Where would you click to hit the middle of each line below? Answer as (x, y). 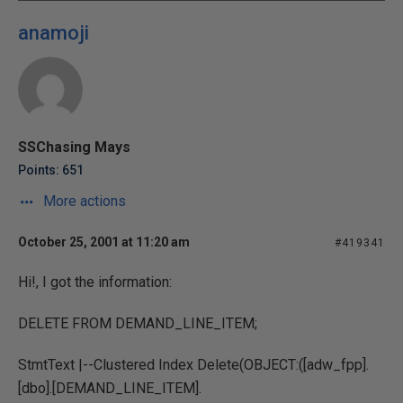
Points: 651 (51, 170)
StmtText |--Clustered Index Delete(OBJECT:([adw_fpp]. (193, 365)
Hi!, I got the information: (95, 282)
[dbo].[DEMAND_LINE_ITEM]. (110, 388)
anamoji (54, 33)
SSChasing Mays (74, 147)
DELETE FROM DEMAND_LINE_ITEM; (138, 323)
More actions (83, 201)
